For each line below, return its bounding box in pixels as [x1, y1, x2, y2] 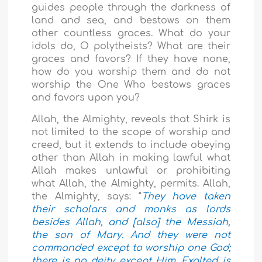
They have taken [141, 191, 230, 202]
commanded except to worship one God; [32, 243, 230, 254]
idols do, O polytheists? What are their [32, 41, 230, 52]
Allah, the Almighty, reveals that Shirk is [32, 114, 230, 125]
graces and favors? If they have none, [32, 54, 230, 65]
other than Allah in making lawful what [32, 153, 230, 164]
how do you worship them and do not [32, 67, 230, 78]
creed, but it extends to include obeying [32, 140, 230, 151]
